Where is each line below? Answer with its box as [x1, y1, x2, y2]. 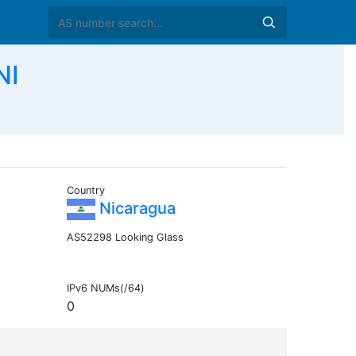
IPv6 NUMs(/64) [66, 282, 145, 295]
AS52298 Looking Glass [66, 231, 184, 244]
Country [66, 184, 105, 197]
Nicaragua [95, 199, 176, 219]
